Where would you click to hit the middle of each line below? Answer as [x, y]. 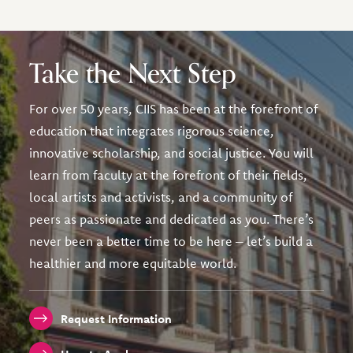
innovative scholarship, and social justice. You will [172, 153]
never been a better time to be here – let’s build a [171, 242]
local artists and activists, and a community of [161, 197]
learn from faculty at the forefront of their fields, [169, 175]
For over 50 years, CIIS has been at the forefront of [174, 109]
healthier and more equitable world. [133, 264]
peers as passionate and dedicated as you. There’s [172, 219]
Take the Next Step [133, 74]
